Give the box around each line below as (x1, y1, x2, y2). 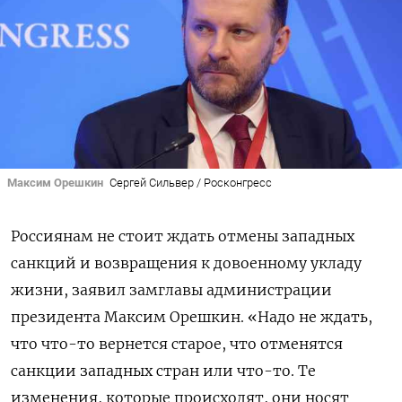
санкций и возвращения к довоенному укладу (11, 254, 362, 273)
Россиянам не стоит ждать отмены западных (11, 227, 354, 246)
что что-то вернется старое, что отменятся (11, 335, 343, 354)
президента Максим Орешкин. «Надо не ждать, (11, 308, 372, 327)
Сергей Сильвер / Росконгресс (109, 175, 272, 189)
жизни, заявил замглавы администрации (11, 281, 332, 300)
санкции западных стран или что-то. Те (11, 362, 316, 380)
